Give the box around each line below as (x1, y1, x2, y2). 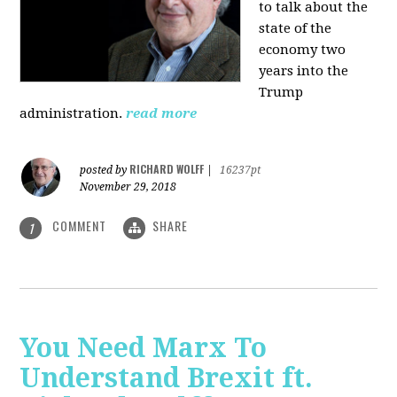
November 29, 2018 (80, 181, 177, 194)
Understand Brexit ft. (19, 362, 314, 393)
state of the (259, 20, 332, 37)
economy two (259, 42, 346, 58)
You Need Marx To (19, 331, 268, 363)
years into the (259, 63, 349, 80)
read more (126, 105, 198, 122)
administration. (19, 105, 123, 122)
